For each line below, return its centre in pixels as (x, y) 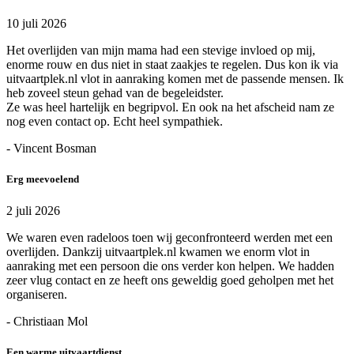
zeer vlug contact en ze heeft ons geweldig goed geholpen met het (170, 280)
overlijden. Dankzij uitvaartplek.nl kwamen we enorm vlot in (158, 251)
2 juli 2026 (33, 210)
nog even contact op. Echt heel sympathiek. (115, 122)
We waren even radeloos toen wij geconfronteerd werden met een (169, 237)
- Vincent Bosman (51, 149)
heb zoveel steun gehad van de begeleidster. (115, 93)
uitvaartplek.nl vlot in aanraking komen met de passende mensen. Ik (175, 79)
